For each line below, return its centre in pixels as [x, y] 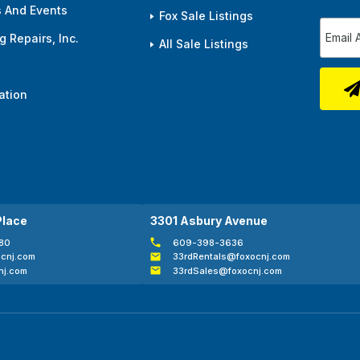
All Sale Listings [204, 44]
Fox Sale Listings [206, 16]
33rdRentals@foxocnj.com [232, 257]
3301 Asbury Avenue [209, 220]
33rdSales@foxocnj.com [228, 270]
